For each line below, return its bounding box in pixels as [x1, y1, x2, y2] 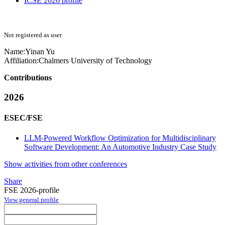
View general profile [4, 195, 59, 203]
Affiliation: [4, 56, 39, 65]
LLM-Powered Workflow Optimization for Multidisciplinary [24, 133, 216, 142]
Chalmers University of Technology [39, 56, 152, 65]
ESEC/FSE [4, 114, 43, 123]
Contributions [4, 73, 52, 82]
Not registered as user [4, 31, 62, 39]
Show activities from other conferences [4, 159, 127, 168]
